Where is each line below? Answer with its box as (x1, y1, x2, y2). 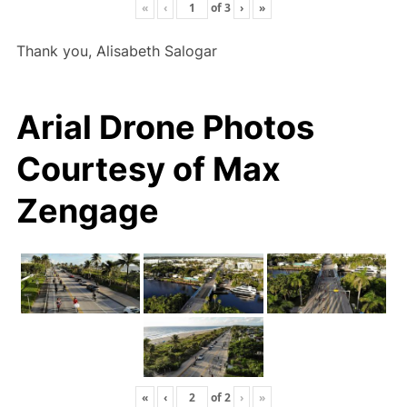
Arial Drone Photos (15, 107, 314, 148)
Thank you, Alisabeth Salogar (15, 41, 217, 60)
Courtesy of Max (15, 149, 281, 190)
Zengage (15, 191, 159, 232)
